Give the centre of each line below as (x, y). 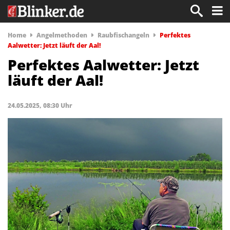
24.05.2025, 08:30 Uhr (40, 106)
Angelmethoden (62, 35)
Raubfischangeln (123, 35)
